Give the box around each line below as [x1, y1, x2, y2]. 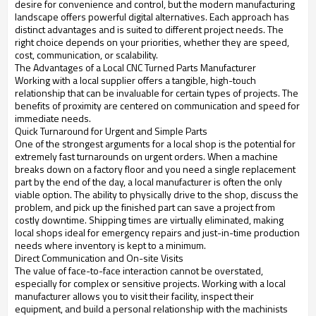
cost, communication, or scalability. [15, 47, 158, 63]
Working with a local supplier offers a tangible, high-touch [15, 73, 256, 88]
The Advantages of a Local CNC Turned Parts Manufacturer [15, 60, 256, 75]
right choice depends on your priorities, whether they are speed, [15, 35, 289, 50]
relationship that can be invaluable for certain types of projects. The [15, 85, 298, 101]
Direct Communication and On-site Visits [15, 250, 183, 266]
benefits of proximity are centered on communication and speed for [15, 98, 300, 114]
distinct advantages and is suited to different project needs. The [15, 22, 284, 37]
